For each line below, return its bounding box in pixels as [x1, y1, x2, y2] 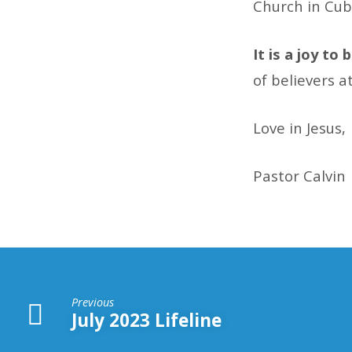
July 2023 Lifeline [71, 308, 222, 333]
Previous [71, 294, 115, 310]
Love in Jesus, [253, 117, 346, 137]
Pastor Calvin [253, 165, 346, 185]
